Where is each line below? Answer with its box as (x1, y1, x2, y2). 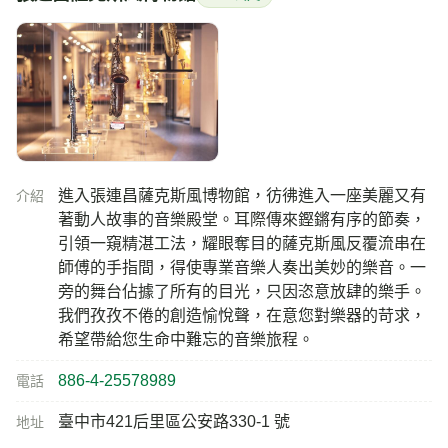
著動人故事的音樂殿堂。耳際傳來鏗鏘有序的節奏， (58, 210, 426, 228)
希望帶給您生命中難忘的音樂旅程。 (58, 330, 314, 348)
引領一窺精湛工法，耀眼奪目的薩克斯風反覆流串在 (58, 234, 426, 252)
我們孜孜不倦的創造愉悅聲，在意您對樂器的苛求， (58, 306, 426, 324)
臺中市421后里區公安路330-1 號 (58, 412, 290, 430)
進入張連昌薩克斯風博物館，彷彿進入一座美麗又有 (58, 186, 426, 204)
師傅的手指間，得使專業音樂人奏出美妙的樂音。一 (58, 258, 426, 276)
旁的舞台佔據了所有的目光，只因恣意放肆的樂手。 (58, 282, 426, 300)
